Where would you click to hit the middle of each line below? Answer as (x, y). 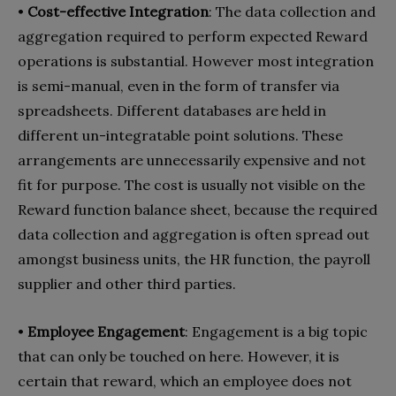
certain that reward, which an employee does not (185, 381)
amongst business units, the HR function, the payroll (194, 259)
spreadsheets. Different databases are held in (172, 110)
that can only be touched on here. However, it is (179, 356)
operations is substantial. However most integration (196, 61)
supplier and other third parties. (127, 283)
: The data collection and (292, 11)
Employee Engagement (106, 331)
